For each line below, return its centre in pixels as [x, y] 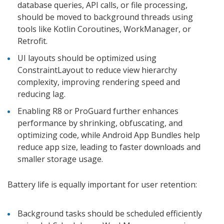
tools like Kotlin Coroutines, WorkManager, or [104, 29]
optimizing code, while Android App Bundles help [109, 135]
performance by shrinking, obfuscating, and [100, 123]
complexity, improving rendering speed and [99, 82]
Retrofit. [33, 41]
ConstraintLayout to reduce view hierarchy [97, 70]
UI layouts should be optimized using [87, 58]
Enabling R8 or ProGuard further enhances [98, 111]
